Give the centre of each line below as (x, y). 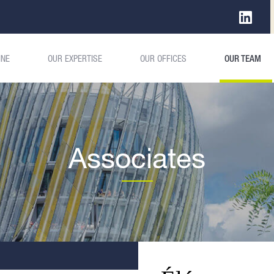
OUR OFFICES (163, 58)
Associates (137, 157)
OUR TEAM (243, 58)
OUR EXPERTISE (75, 58)
